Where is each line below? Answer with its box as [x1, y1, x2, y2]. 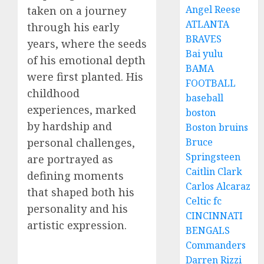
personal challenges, [27, 135, 135, 150]
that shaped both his [27, 184, 134, 199]
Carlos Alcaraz [186, 180, 251, 193]
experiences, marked [27, 102, 136, 117]
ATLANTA [186, 18, 230, 31]
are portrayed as [27, 151, 113, 166]
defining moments [27, 168, 124, 183]
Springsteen [186, 150, 241, 163]
